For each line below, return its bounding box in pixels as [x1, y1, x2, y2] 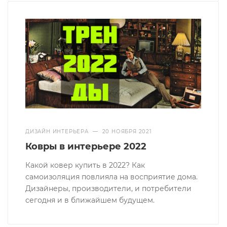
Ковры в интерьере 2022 [25, 141, 147, 153]
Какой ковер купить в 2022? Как [25, 161, 145, 170]
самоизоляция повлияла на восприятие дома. [25, 172, 198, 182]
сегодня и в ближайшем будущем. [25, 196, 155, 205]
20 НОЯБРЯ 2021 [102, 128, 152, 135]
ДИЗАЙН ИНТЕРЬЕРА [25, 128, 89, 135]
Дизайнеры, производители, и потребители [25, 184, 192, 194]
